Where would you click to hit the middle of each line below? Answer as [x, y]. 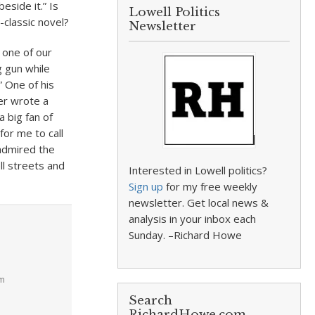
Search [151, 301]
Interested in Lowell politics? [198, 170]
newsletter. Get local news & [199, 202]
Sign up [146, 186]
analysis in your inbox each [193, 219]
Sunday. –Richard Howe [186, 235]
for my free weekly [211, 186]
